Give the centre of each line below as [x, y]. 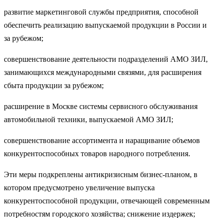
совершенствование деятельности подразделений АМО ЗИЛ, [106, 59]
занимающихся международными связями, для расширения [103, 72]
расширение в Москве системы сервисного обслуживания [101, 106]
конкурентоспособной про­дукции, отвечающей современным [107, 200]
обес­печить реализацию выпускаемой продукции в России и [105, 25]
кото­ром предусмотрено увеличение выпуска [79, 187]
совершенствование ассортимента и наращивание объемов [102, 140]
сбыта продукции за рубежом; [54, 85]
